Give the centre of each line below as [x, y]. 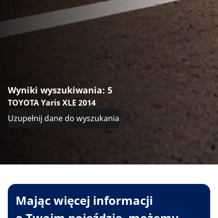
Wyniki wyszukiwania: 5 [60, 90]
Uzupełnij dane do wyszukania [64, 118]
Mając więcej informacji [84, 200]
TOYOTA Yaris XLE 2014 [52, 102]
